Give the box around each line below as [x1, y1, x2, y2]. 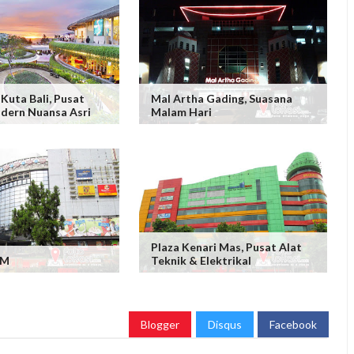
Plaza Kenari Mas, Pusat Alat [150, 239, 302, 254]
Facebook [269, 317, 317, 331]
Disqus [208, 317, 242, 331]
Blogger [141, 317, 179, 331]
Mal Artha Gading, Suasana [150, 91, 292, 105]
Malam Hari [150, 104, 212, 119]
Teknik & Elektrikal [150, 253, 251, 267]
